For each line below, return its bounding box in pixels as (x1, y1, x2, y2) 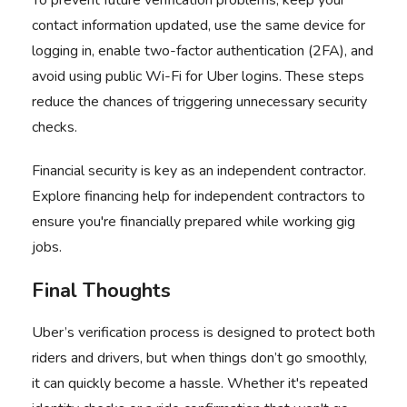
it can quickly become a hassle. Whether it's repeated (32, 373, 368, 393)
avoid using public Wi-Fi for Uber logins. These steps (32, 66, 364, 86)
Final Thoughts (32, 277, 171, 304)
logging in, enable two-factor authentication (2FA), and (32, 41, 373, 61)
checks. (32, 117, 77, 137)
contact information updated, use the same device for (32, 15, 365, 35)
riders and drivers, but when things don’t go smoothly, (32, 348, 367, 368)
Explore (32, 186, 81, 206)
